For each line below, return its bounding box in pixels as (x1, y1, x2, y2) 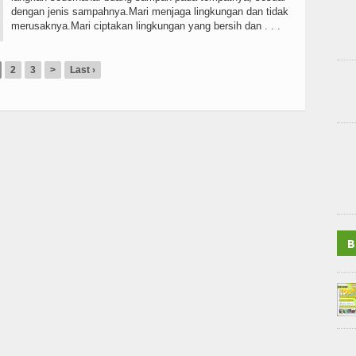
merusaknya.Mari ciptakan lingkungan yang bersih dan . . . (11, 20, 281, 32)
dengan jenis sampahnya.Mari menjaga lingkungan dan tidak (11, 6, 288, 17)
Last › (70, 64, 95, 75)
